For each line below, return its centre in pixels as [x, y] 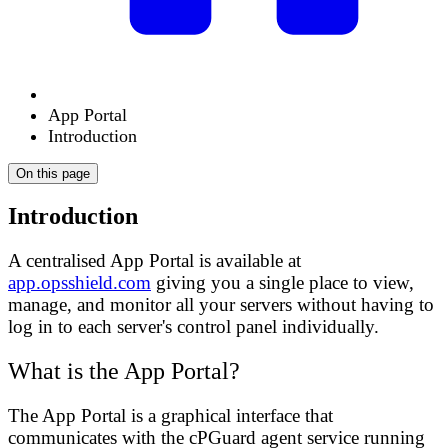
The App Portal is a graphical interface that [170, 416]
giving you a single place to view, [282, 283]
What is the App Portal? [124, 371]
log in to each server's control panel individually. [193, 327]
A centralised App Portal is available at [154, 261]
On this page [53, 173]
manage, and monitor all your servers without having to [221, 305]
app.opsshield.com [79, 283]
